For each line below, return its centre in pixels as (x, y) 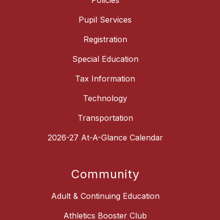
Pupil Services (105, 20)
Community (105, 174)
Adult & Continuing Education (105, 196)
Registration (105, 40)
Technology (105, 98)
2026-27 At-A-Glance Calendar (105, 138)
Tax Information (105, 79)
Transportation (105, 118)
